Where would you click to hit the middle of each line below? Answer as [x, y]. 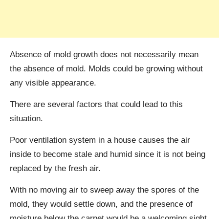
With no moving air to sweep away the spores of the [104, 190]
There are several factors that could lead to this [96, 104]
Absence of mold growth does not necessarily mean [104, 54]
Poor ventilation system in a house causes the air [100, 140]
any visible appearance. [53, 83]
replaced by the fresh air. [55, 168]
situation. [26, 118]
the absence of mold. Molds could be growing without [106, 68]
